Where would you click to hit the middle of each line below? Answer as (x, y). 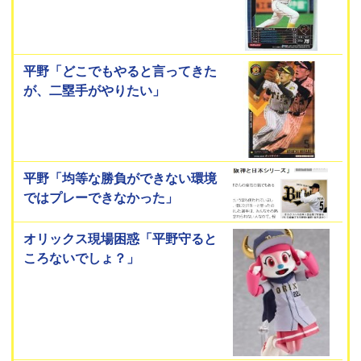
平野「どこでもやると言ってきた (120, 71)
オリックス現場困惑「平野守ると (120, 238)
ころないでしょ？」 (82, 257)
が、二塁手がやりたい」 (95, 90)
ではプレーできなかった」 (101, 197)
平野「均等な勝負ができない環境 (120, 178)
